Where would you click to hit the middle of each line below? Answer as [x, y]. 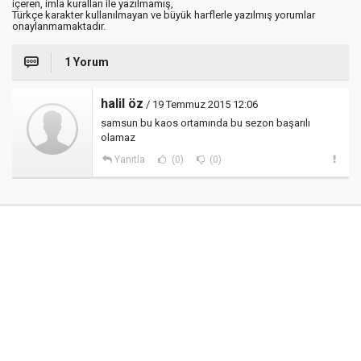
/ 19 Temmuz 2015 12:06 [201, 104]
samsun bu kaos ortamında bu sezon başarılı [205, 123]
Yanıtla [129, 160]
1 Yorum [87, 62]
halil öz [122, 104]
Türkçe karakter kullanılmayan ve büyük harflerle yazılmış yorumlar [164, 15]
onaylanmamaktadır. [59, 26]
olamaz [118, 137]
